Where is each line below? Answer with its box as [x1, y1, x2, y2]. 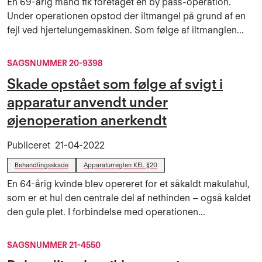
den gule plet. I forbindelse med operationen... [7, 206, 205, 218]
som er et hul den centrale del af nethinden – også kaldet [7, 192, 251, 204]
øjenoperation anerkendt [7, 112, 167, 129]
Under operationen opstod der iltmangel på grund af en [7, 11, 246, 22]
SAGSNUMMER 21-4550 [7, 240, 101, 250]
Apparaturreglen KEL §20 [84, 161, 157, 169]
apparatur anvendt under [7, 94, 168, 111]
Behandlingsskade [15, 161, 68, 169]
